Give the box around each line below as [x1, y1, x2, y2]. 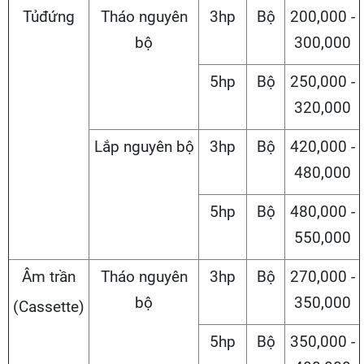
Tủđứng [23, 7, 75, 27]
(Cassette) [13, 297, 84, 317]
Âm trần [22, 267, 76, 287]
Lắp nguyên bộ [93, 137, 194, 157]
